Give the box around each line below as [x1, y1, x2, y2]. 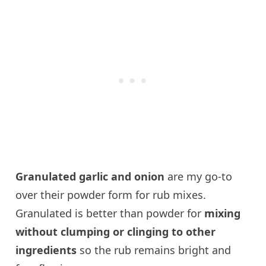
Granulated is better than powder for [15, 206, 205, 221]
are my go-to [164, 169, 233, 184]
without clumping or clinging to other [15, 224, 216, 239]
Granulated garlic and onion [15, 169, 165, 184]
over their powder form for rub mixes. [15, 188, 207, 202]
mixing [204, 206, 241, 221]
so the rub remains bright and [77, 243, 232, 258]
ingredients [15, 243, 77, 258]
